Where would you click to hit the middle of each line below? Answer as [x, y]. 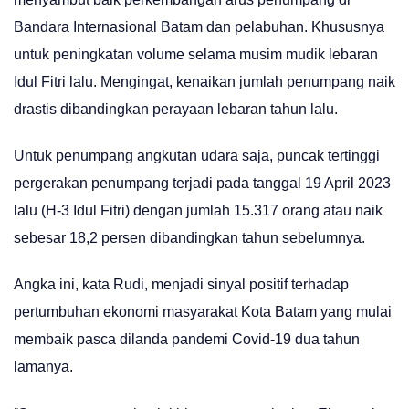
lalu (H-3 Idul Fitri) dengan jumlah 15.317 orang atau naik [198, 211]
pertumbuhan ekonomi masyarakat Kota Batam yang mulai [203, 312]
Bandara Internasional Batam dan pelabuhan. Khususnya [199, 26]
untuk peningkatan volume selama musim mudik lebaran [196, 54]
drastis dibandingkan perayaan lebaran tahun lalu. [176, 109]
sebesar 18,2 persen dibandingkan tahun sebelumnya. [189, 238]
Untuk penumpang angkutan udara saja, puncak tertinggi [197, 156]
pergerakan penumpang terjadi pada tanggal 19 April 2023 [202, 184]
